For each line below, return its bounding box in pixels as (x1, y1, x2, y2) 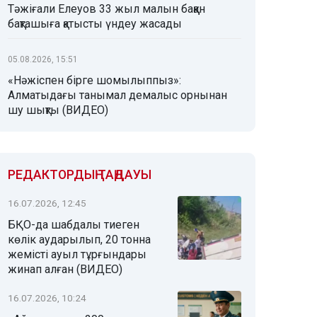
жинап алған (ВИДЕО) (8, 263, 122, 276)
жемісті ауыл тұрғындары (8, 248, 146, 261)
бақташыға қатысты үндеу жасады (8, 17, 182, 30)
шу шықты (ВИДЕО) (8, 103, 108, 117)
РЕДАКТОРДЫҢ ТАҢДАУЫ (8, 167, 151, 182)
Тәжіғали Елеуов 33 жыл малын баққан (8, 2, 205, 16)
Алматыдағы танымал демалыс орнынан (8, 88, 227, 102)
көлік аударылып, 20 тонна (8, 233, 151, 246)
